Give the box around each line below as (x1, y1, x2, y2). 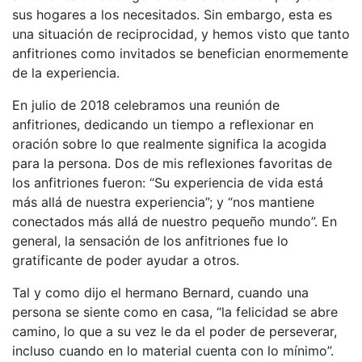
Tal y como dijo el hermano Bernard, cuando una (12, 284, 309, 301)
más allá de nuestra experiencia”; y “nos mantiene (12, 193, 314, 210)
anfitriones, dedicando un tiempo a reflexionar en (12, 116, 314, 133)
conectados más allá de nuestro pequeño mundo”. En (12, 213, 337, 229)
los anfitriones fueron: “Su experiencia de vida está (12, 174, 323, 191)
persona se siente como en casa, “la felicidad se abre (12, 303, 338, 320)
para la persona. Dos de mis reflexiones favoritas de (12, 154, 332, 171)
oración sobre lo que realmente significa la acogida (12, 135, 326, 152)
